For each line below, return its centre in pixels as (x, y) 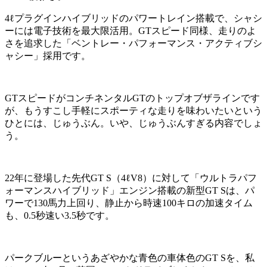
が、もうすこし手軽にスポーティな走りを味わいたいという (133, 110)
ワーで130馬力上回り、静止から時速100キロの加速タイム (129, 203)
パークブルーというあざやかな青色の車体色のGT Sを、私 (130, 257)
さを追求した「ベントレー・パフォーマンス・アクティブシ (133, 43)
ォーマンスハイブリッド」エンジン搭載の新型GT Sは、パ (130, 190)
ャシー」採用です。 (48, 55)
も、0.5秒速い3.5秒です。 (60, 215)
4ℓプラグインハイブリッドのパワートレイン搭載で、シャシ (133, 18)
